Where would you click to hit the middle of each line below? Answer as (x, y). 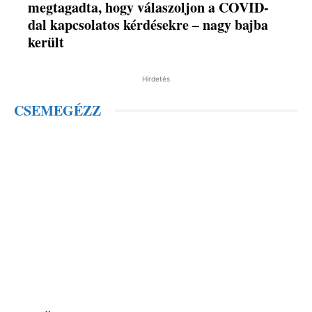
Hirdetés (156, 79)
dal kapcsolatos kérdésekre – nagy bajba (148, 25)
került (46, 42)
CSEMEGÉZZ (57, 111)
